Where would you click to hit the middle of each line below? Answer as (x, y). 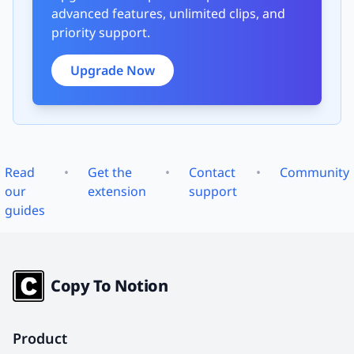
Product (40, 338)
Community (314, 172)
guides (25, 210)
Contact (212, 172)
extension (117, 191)
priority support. (101, 32)
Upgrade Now (113, 70)
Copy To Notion (109, 285)
